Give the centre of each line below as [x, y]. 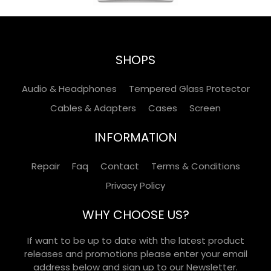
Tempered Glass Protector [189, 89]
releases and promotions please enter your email [135, 254]
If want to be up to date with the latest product [135, 240]
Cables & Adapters [93, 108]
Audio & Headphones [69, 89]
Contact [119, 166]
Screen [205, 108]
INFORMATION [135, 137]
